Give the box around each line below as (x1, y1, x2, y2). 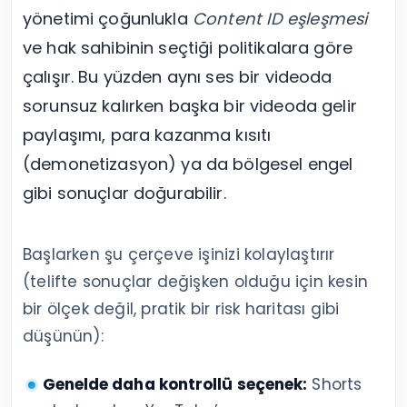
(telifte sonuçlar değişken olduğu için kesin (23, 270, 368, 293)
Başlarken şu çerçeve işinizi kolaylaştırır (23, 243, 335, 265)
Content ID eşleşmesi (192, 6, 368, 30)
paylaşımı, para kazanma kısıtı (23, 123, 272, 146)
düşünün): (23, 324, 104, 347)
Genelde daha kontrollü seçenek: (42, 372, 308, 395)
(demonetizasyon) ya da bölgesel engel (23, 152, 353, 175)
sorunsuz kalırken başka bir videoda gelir (23, 94, 357, 117)
